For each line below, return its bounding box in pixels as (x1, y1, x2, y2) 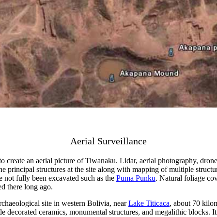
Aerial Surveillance (70, 136, 147, 146)
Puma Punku (116, 174, 155, 182)
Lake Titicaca (128, 199, 170, 207)
